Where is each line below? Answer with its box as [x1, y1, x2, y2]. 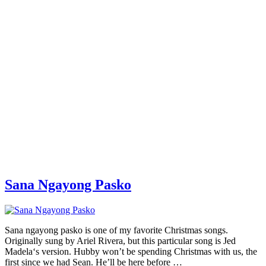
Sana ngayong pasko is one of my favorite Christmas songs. [5, 224, 228, 235]
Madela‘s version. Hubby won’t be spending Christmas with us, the [5, 246, 257, 256]
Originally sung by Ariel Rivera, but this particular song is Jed [5, 235, 236, 246]
